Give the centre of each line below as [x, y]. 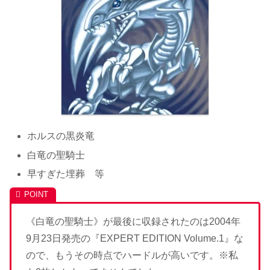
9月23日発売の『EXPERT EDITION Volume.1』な [135, 238]
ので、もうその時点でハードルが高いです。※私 [132, 255]
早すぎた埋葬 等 [66, 174]
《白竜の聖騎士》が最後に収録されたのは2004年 [133, 221]
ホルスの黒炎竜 [61, 136]
